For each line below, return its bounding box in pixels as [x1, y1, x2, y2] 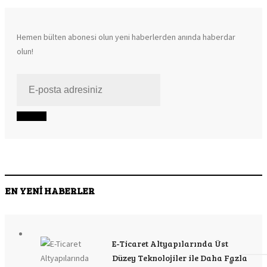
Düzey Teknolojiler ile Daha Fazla [112, 252, 247, 263]
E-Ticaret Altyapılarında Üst [112, 238, 228, 249]
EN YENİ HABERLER [5, 184, 95, 197]
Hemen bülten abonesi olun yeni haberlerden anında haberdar [17, 32, 235, 42]
